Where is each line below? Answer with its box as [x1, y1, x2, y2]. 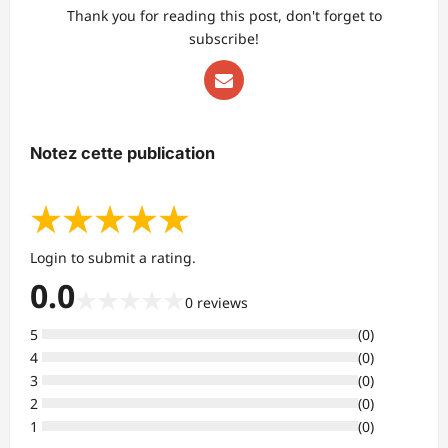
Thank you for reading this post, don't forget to [66, 6, 382, 25]
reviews [197, 292, 248, 312]
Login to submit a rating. [30, 247, 196, 267]
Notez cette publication [30, 143, 215, 164]
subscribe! [189, 29, 259, 48]
